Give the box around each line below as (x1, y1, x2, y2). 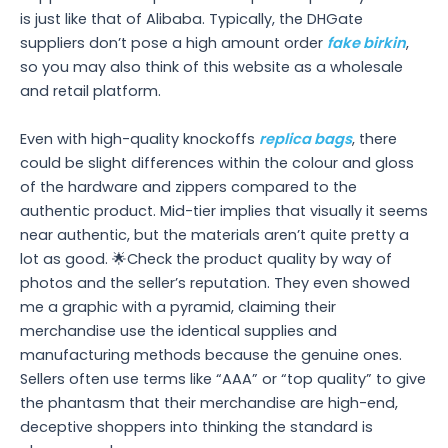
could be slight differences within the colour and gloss (20, 152, 414, 173)
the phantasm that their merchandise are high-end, (20, 392, 398, 413)
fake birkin (327, 33, 406, 54)
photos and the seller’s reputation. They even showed (20, 272, 410, 293)
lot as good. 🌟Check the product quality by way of (20, 248, 392, 269)
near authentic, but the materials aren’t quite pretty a (20, 224, 409, 245)
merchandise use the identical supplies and (20, 320, 337, 341)
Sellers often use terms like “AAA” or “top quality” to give (20, 368, 426, 389)
